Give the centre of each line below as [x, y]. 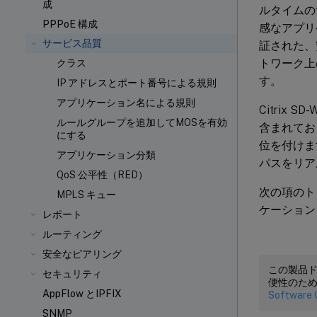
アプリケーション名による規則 [126, 103]
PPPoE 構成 [70, 24]
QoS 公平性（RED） [102, 175]
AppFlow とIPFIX [82, 294]
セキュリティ [72, 274]
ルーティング [72, 234]
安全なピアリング [82, 254]
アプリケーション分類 [106, 155]
